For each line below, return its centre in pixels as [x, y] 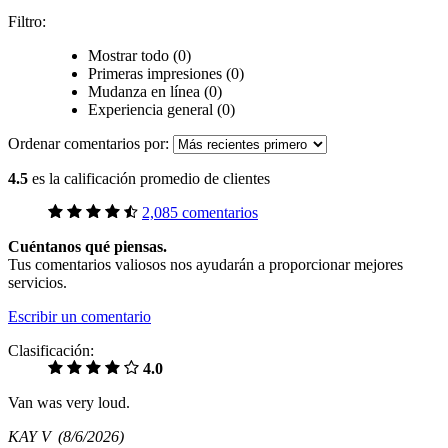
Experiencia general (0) [161, 109]
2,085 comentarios [200, 212]
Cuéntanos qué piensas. [87, 246]
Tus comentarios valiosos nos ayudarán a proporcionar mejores [205, 264]
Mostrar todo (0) [139, 55]
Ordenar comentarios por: [90, 143]
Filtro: [27, 21]
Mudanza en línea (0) [157, 91]
